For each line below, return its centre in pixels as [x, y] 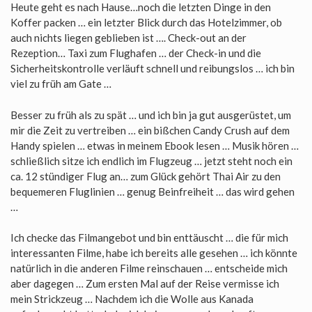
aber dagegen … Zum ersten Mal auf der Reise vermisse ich [145, 283]
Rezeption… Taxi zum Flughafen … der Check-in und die [136, 53]
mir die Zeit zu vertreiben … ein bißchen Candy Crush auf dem [150, 130]
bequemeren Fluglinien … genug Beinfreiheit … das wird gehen [153, 191]
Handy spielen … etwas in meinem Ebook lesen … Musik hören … [155, 145]
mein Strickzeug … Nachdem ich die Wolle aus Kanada [132, 299]
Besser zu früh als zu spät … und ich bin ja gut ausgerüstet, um [151, 115]
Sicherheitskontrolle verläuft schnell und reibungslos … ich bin [153, 68]
